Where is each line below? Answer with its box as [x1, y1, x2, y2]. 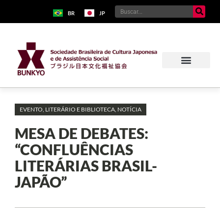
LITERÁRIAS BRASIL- [15, 156, 157, 174]
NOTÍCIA [117, 105, 141, 113]
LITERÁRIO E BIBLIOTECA [45, 105, 115, 113]
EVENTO [20, 105, 43, 113]
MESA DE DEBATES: [15, 124, 148, 142]
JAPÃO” [15, 172, 67, 191]
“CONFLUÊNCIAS [15, 140, 133, 158]
